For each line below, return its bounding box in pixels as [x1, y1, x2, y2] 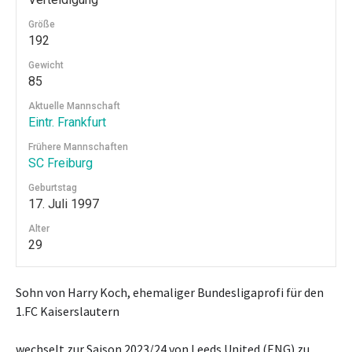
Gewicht [28, 60, 64, 71]
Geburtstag [28, 182, 77, 193]
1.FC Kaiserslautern [16, 303, 119, 319]
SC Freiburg [28, 156, 93, 170]
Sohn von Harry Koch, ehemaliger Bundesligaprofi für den [16, 284, 324, 300]
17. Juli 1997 [28, 196, 99, 211]
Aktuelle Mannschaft [28, 101, 120, 112]
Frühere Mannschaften [28, 141, 128, 152]
